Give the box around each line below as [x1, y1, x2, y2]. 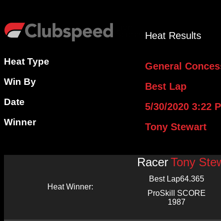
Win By [4, 76, 36, 87]
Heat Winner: [47, 183, 93, 191]
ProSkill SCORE [147, 189, 206, 197]
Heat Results [145, 30, 201, 41]
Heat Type [4, 56, 49, 67]
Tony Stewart [145, 121, 207, 132]
